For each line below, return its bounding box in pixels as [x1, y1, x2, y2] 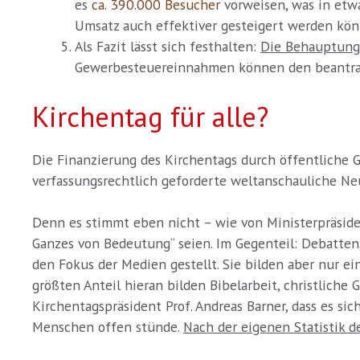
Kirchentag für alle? [32, 97, 268, 135]
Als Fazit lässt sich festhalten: [74, 37, 260, 56]
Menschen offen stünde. [32, 317, 183, 337]
